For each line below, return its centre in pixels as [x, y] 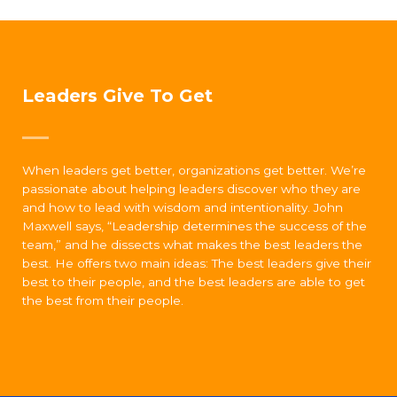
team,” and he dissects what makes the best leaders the [192, 245]
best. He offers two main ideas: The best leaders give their [197, 263]
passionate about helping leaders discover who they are [191, 189]
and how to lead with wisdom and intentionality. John [183, 207]
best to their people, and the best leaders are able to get [194, 282]
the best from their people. [103, 300]
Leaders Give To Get [117, 96]
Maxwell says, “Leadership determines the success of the [195, 226]
